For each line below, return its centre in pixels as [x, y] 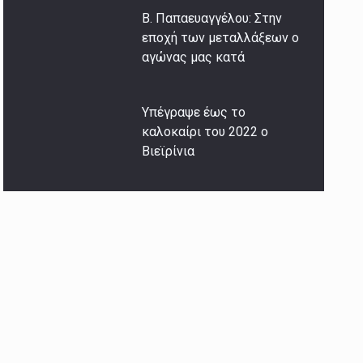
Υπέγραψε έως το [194, 113]
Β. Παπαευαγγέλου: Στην [212, 19]
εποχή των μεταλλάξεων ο [221, 38]
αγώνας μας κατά [194, 58]
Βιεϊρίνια [169, 152]
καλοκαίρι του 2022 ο [205, 132]
